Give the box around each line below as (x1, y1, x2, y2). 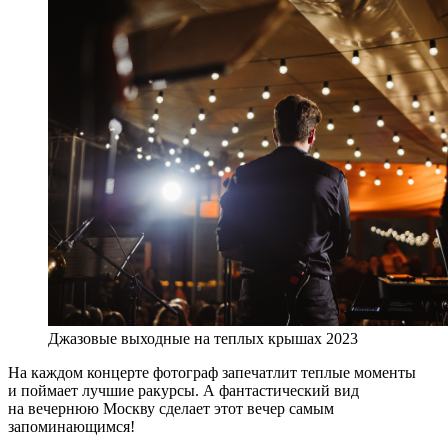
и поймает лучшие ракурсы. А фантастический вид (8, 382, 359, 400)
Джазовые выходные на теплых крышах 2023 (48, 330, 358, 348)
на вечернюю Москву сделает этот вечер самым (8, 400, 334, 418)
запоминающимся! (8, 418, 135, 436)
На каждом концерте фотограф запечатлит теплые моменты (8, 364, 416, 382)
